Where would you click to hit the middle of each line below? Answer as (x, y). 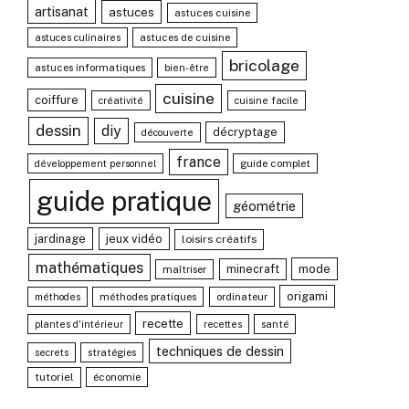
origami (307, 296)
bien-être (187, 68)
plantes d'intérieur (79, 324)
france (198, 162)
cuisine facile (267, 100)
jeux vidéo (134, 239)
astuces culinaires (78, 37)
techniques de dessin (220, 351)
